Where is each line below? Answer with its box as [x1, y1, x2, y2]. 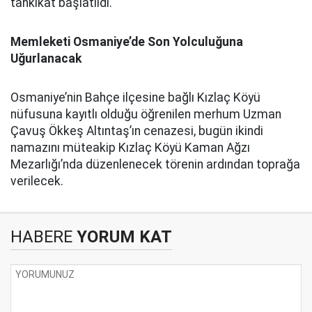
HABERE [10, 227, 72, 247]
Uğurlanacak [10, 52, 81, 66]
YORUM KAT [72, 227, 172, 247]
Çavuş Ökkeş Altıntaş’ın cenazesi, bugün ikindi [10, 124, 263, 139]
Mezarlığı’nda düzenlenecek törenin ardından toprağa [10, 157, 300, 172]
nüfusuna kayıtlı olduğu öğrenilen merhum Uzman [10, 107, 281, 122]
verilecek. [10, 174, 63, 189]
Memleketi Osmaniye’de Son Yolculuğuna [10, 35, 243, 49]
